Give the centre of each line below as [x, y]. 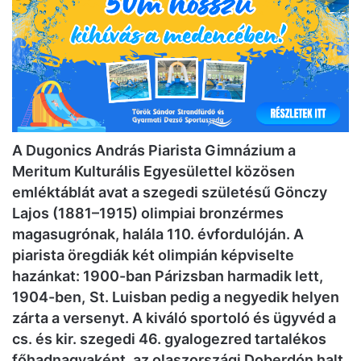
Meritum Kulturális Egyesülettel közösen [154, 172]
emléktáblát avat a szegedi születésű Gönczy [170, 193]
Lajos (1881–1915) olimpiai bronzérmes [148, 214]
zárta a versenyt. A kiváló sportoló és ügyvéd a [174, 318]
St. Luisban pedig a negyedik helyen [214, 297]
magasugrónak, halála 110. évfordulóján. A [158, 234]
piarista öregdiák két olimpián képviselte [153, 255]
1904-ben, [49, 297]
